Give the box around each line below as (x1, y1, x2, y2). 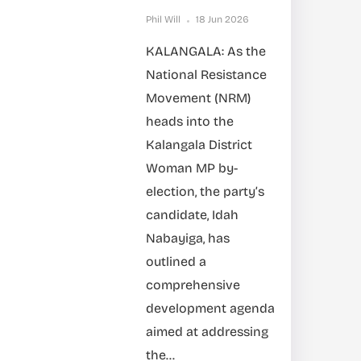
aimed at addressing (146, 324, 268, 339)
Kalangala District (146, 137, 252, 152)
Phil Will (146, 14, 180, 25)
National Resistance (146, 67, 267, 82)
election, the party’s (146, 184, 264, 199)
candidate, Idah (146, 207, 239, 222)
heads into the (146, 114, 234, 129)
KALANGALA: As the (146, 44, 266, 59)
